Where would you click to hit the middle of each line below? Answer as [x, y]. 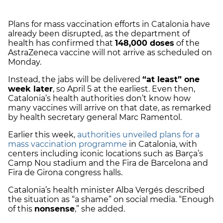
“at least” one [171, 79]
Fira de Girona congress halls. [65, 172]
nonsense [55, 209]
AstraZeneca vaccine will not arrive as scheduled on [110, 52]
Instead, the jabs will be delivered [75, 79]
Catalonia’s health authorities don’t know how [99, 98]
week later [30, 89]
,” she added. [100, 209]
